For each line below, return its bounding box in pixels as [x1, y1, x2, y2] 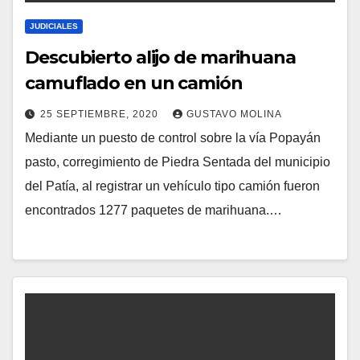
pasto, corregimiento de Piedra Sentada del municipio [25, 155, 330, 170]
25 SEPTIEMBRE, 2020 [40, 108, 162, 121]
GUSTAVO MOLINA [186, 108, 282, 121]
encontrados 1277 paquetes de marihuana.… [25, 203, 282, 218]
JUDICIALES [30, 22, 78, 31]
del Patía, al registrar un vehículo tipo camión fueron [25, 179, 320, 194]
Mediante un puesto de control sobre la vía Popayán [25, 131, 321, 145]
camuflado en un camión [25, 72, 243, 95]
